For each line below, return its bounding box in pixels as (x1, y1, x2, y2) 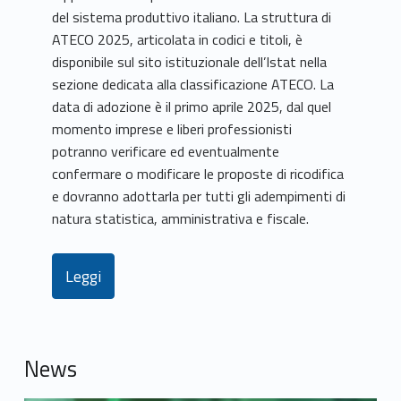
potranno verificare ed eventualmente (52, 141, 280, 163)
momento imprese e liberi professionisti (52, 118, 293, 141)
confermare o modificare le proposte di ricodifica (52, 163, 345, 185)
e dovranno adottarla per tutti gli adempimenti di (52, 185, 346, 208)
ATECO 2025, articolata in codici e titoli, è (52, 29, 303, 51)
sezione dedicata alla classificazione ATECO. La (52, 73, 335, 96)
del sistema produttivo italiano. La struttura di (52, 6, 332, 29)
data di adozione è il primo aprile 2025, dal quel (52, 96, 332, 118)
